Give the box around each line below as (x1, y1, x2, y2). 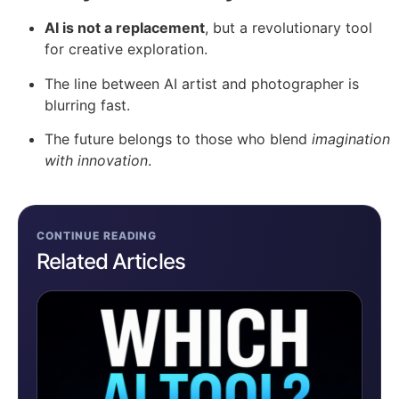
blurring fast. (45, 95, 130, 114)
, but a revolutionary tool (205, 19, 372, 37)
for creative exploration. (45, 40, 208, 59)
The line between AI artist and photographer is (45, 74, 359, 93)
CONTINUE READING (37, 229, 158, 242)
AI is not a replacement (45, 19, 205, 37)
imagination (312, 130, 390, 148)
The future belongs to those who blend (45, 130, 312, 148)
